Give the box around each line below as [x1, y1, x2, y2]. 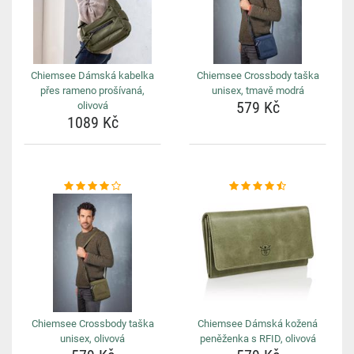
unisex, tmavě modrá [211, 85, 304, 96]
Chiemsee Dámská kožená [198, 318, 318, 330]
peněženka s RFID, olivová [199, 333, 316, 345]
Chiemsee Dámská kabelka [31, 70, 154, 81]
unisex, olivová [60, 333, 125, 345]
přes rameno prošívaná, [40, 85, 145, 96]
